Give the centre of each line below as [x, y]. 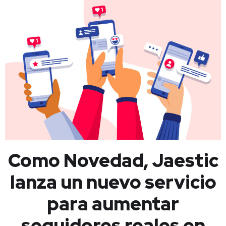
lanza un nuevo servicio [113, 182]
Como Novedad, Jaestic [113, 161]
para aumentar [113, 204]
